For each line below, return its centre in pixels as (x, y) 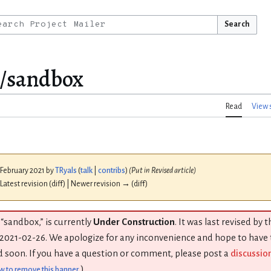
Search (237, 24)
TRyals (66, 171)
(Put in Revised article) (162, 171)
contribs (112, 171)
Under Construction (134, 222)
